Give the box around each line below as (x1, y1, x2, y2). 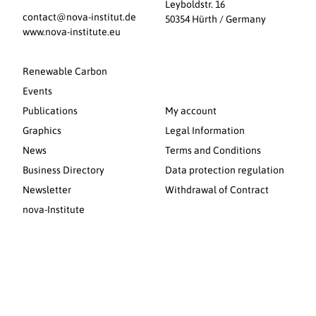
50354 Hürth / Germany (165, 13, 266, 25)
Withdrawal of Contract (165, 183, 269, 195)
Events (23, 85, 53, 97)
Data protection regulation (165, 164, 284, 176)
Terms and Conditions (165, 144, 261, 156)
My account (165, 104, 217, 116)
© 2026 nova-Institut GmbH (92, 302, 193, 312)
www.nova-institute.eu (23, 25, 121, 37)
